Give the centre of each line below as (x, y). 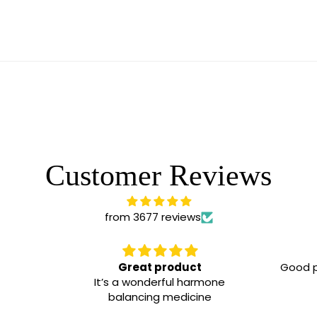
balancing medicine (160, 297)
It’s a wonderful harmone (160, 282)
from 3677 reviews (152, 217)
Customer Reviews (158, 175)
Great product (160, 267)
